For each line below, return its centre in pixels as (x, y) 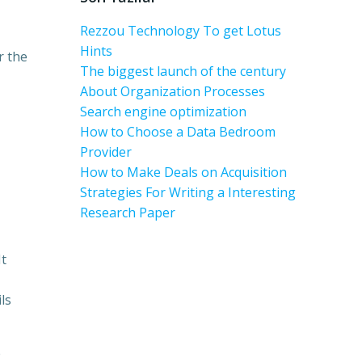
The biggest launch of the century (183, 71)
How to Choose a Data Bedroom (178, 132)
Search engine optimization (163, 112)
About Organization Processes (173, 91)
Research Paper (128, 213)
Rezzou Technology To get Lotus (181, 31)
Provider (106, 152)
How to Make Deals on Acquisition (183, 172)
